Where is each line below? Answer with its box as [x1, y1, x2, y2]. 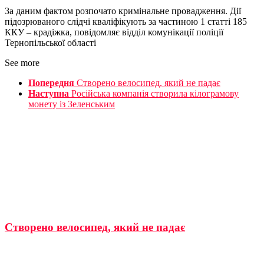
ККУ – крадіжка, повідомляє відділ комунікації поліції [5, 27, 223, 38]
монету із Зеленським [28, 99, 115, 110]
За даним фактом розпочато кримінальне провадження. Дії [5, 6, 241, 16]
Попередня [28, 78, 74, 88]
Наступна [28, 88, 69, 99]
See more [5, 58, 39, 68]
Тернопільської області [5, 38, 96, 48]
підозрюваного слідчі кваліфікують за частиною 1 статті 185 [5, 16, 247, 27]
